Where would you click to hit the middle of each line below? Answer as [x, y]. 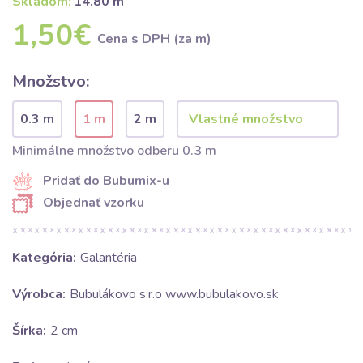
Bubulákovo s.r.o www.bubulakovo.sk [174, 295]
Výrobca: [39, 295]
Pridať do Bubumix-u [106, 180]
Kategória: [44, 258]
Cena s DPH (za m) [154, 38]
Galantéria [109, 258]
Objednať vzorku [94, 203]
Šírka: [29, 331]
